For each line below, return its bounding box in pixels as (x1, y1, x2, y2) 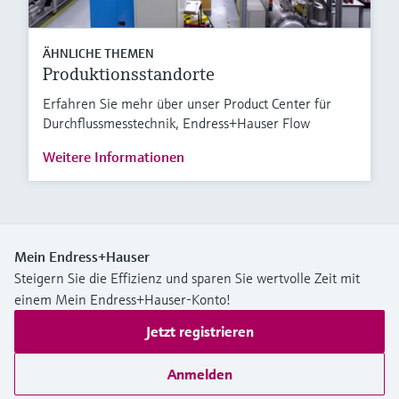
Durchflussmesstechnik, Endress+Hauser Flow (43, 114, 310, 133)
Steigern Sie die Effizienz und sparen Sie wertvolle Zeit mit (14, 269, 360, 288)
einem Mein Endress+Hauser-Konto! (14, 290, 231, 309)
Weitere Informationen (43, 148, 184, 167)
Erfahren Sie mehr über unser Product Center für (43, 94, 331, 113)
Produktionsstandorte (43, 63, 215, 86)
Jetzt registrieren (145, 322, 254, 341)
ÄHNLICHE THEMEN (43, 45, 154, 62)
